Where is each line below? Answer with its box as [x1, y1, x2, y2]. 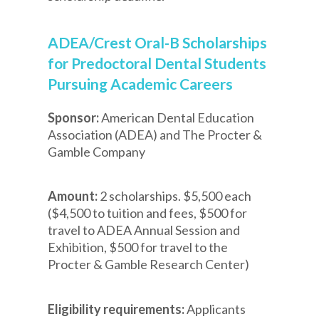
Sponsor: [48, 109, 102, 125]
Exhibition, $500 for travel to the [48, 239, 229, 256]
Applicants [187, 300, 246, 317]
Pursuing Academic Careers [48, 74, 234, 93]
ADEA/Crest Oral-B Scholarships [48, 33, 268, 51]
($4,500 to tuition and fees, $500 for [48, 205, 248, 221]
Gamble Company [48, 143, 146, 159]
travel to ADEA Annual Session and [48, 222, 241, 239]
